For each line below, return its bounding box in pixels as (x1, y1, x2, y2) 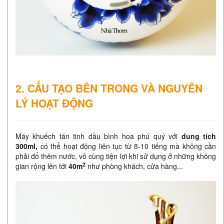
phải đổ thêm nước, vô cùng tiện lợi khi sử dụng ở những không (15, 151, 216, 161)
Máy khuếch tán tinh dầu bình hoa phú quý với (15, 131, 181, 141)
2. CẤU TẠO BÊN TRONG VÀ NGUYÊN (15, 80, 202, 96)
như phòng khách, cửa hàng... (85, 161, 183, 171)
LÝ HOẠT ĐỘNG (15, 95, 93, 111)
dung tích (181, 131, 216, 141)
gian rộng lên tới (15, 161, 68, 171)
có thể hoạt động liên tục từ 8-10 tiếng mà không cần (37, 141, 216, 151)
